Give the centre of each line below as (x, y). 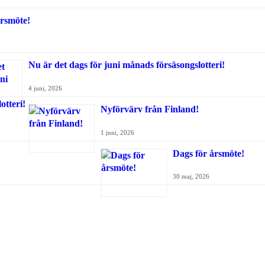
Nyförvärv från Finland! (150, 109)
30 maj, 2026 (191, 177)
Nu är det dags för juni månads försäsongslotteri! (127, 65)
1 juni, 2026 (117, 132)
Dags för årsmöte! (209, 153)
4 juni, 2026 (45, 88)
